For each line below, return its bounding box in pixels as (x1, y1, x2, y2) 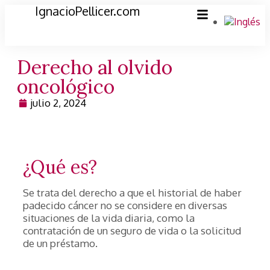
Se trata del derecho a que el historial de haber (23, 186, 242, 199)
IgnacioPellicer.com (35, 3, 140, 19)
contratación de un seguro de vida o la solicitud (23, 224, 241, 237)
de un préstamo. (23, 237, 98, 250)
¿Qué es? (23, 155, 97, 178)
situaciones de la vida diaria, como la (23, 212, 195, 224)
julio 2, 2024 (30, 96, 86, 109)
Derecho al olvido (17, 55, 172, 80)
